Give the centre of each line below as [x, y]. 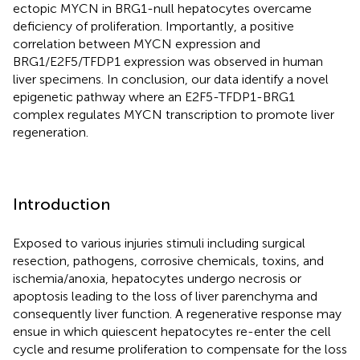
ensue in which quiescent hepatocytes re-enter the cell [172, 331]
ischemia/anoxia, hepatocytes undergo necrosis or [157, 278]
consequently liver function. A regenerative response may [177, 313]
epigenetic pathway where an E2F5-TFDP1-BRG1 [154, 96]
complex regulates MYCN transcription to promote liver [174, 114]
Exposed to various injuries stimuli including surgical [159, 243]
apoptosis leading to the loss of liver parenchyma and [165, 296]
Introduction [61, 204]
